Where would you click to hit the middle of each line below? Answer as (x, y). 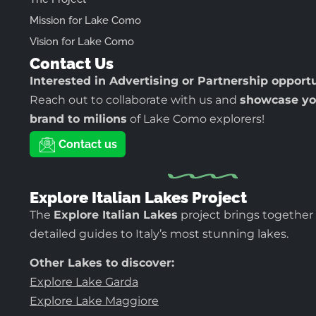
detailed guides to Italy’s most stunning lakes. (159, 234)
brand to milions (78, 119)
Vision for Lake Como (82, 41)
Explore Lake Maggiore (94, 301)
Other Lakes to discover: (102, 263)
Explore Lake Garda (84, 282)
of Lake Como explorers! (196, 119)
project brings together (245, 215)
